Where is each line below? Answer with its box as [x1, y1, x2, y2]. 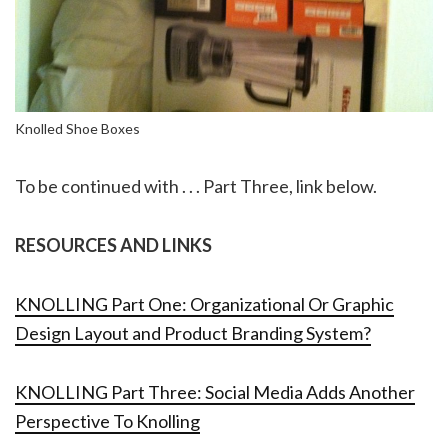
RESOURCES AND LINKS [15, 234, 212, 257]
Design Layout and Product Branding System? [15, 322, 371, 345]
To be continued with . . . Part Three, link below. [15, 175, 377, 198]
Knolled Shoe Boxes [15, 120, 140, 138]
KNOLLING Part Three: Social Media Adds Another [15, 381, 415, 404]
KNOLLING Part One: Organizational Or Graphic [15, 293, 394, 316]
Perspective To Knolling [15, 410, 200, 433]
